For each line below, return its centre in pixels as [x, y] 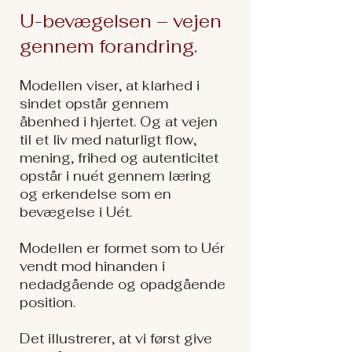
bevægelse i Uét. [76, 212]
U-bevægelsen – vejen [121, 21]
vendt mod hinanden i [92, 266]
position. [49, 302]
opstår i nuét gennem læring [115, 176]
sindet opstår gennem [94, 104]
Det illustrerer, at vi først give [116, 339]
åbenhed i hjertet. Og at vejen [119, 122]
